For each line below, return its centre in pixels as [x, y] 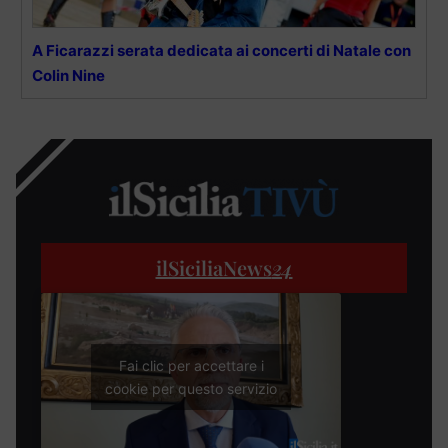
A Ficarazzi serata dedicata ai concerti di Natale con [221, 51]
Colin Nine [68, 76]
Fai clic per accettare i [191, 366]
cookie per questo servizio [191, 389]
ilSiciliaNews [213, 267]
